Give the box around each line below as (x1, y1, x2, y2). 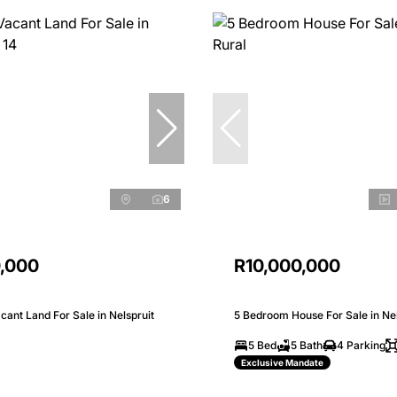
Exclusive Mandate (241, 356, 323, 368)
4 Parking (337, 339, 385, 353)
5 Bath (291, 339, 323, 353)
